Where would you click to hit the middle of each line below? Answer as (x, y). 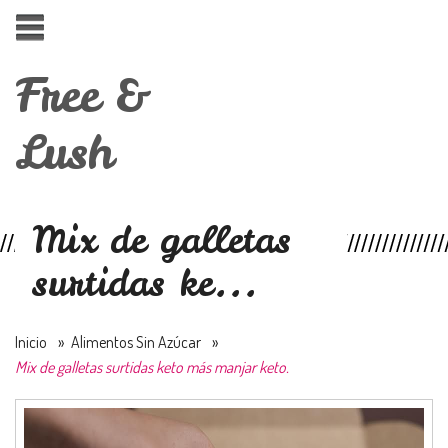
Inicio (31, 341)
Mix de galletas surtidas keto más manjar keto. (152, 366)
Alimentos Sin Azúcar (136, 341)
